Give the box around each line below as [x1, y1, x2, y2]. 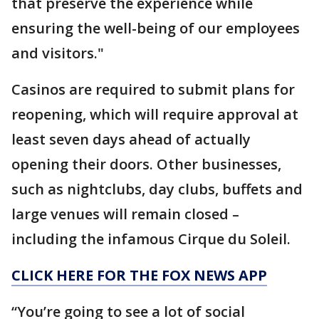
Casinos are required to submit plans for [11, 80, 295, 100]
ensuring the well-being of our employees [11, 19, 300, 38]
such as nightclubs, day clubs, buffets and [11, 179, 303, 199]
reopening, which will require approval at [11, 105, 298, 125]
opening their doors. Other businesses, [11, 155, 281, 174]
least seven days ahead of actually [11, 130, 251, 150]
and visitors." [11, 43, 104, 63]
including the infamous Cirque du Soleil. [11, 229, 291, 249]
